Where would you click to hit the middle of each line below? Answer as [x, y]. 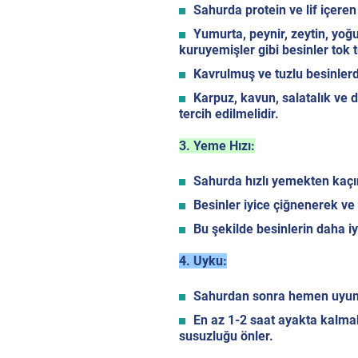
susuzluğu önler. [226, 336]
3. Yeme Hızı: [217, 146]
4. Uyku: [203, 261]
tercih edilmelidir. [229, 114]
